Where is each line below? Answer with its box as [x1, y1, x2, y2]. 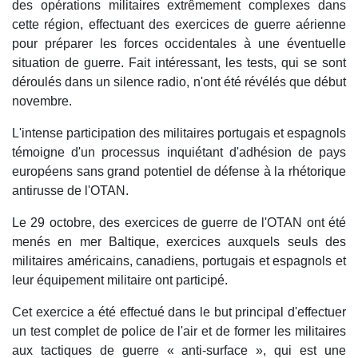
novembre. [12, 94, 72, 109]
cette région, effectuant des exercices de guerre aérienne [12, 18, 346, 32]
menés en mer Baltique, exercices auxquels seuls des [12, 235, 346, 249]
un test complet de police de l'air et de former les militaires [12, 324, 346, 339]
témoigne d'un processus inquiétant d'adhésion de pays [12, 145, 346, 160]
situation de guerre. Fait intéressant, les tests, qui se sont [12, 56, 346, 70]
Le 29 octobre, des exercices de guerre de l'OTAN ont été [12, 216, 346, 230]
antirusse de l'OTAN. [12, 184, 129, 198]
